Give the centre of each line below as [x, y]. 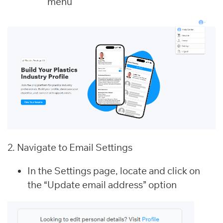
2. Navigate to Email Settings [70, 147]
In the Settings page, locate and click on [114, 170]
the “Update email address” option [102, 184]
